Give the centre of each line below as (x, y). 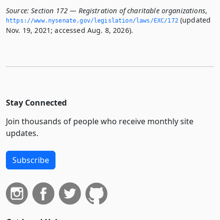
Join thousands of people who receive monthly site (100, 122)
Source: (18, 11)
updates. (22, 133)
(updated (194, 20)
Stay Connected (36, 103)
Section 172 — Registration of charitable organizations (118, 11)
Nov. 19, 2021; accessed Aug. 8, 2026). (70, 30)
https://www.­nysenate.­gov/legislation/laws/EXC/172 (92, 21)
